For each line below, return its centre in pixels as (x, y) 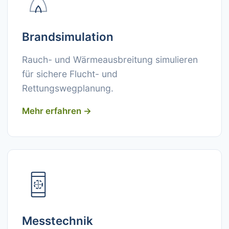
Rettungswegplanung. (68, 88)
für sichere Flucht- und (70, 74)
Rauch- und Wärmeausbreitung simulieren (110, 60)
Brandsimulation (68, 37)
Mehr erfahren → (57, 111)
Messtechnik (58, 221)
